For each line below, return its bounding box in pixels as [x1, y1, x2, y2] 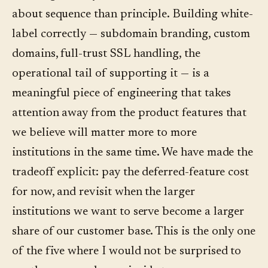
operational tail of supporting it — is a [12, 68, 209, 80]
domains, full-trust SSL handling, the [12, 48, 200, 60]
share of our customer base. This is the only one [12, 226, 256, 238]
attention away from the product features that [12, 107, 247, 120]
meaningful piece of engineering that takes [12, 87, 231, 100]
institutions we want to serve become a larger [12, 206, 245, 218]
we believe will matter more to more [12, 127, 197, 139]
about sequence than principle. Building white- [12, 8, 254, 21]
